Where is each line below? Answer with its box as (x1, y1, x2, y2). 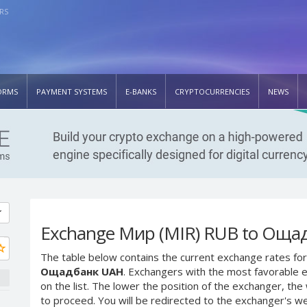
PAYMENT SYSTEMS (36, 86, 107, 97)
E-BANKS (125, 86, 156, 97)
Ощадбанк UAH (40, 264, 123, 278)
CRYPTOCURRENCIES (175, 86, 249, 97)
